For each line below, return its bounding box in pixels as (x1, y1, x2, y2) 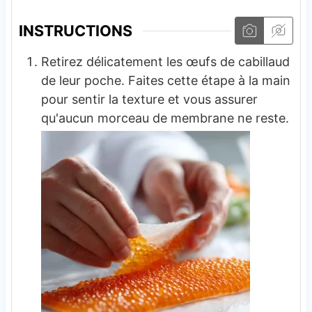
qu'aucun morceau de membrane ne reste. (40, 111, 289, 126)
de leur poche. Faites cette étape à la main (40, 73, 290, 88)
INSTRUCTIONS (18, 22, 132, 40)
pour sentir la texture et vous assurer (40, 92, 258, 107)
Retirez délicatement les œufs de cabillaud (40, 54, 290, 70)
